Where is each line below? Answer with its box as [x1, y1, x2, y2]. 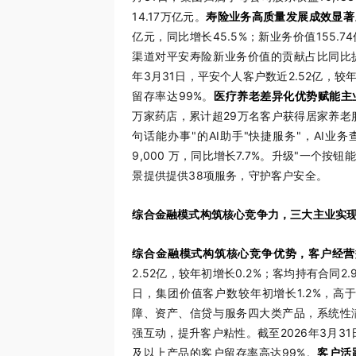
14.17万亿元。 [132, 10, 207, 23]
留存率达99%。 [132, 89, 214, 103]
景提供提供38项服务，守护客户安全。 [132, 168, 328, 182]
